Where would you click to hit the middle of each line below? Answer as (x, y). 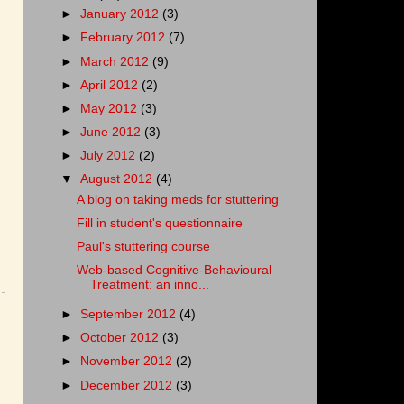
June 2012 (113, 132)
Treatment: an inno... (149, 285)
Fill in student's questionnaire (159, 223)
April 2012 (111, 85)
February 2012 (125, 38)
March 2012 (117, 61)
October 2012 (122, 338)
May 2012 (111, 108)
